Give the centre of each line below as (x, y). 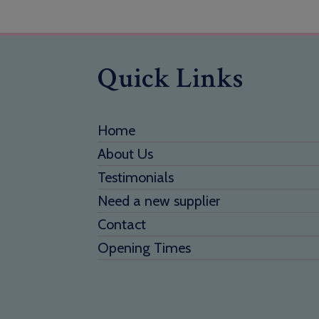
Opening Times (144, 248)
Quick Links (171, 79)
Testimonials (136, 178)
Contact (122, 225)
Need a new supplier (159, 201)
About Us (125, 154)
